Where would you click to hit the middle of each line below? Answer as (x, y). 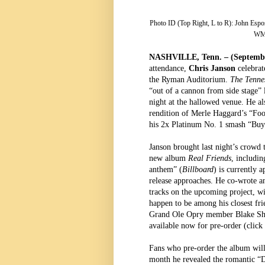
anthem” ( (166, 169)
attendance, (169, 68)
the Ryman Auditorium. (190, 79)
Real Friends (210, 158)
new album (169, 158)
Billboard (198, 169)
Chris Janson (213, 68)
